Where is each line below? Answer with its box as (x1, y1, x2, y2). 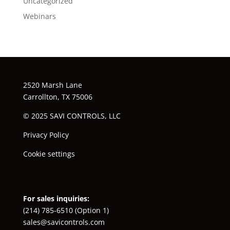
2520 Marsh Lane (23, 80, 82, 90)
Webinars (23, 11, 56, 21)
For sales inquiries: (23, 193, 89, 203)
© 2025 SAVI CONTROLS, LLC (23, 110, 121, 121)
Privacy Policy (23, 129, 69, 140)
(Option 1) (72, 205, 109, 215)
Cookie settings (23, 148, 75, 159)
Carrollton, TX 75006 (23, 91, 92, 102)
